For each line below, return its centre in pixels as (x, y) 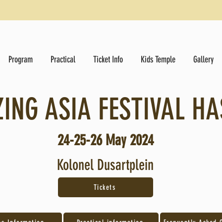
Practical (63, 59)
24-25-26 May (93, 140)
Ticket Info (108, 59)
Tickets (105, 187)
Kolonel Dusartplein (105, 165)
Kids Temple (158, 59)
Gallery (203, 59)
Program (21, 59)
